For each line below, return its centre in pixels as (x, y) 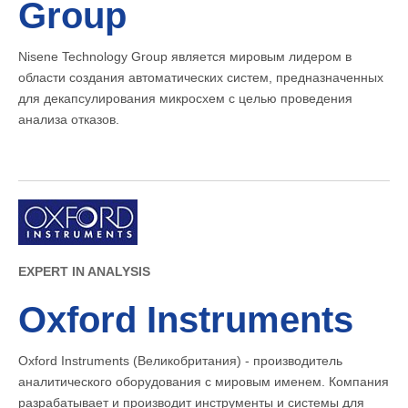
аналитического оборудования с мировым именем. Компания (204, 382)
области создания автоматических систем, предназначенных (201, 78)
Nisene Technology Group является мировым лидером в (185, 57)
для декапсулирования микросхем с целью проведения (185, 99)
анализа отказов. (69, 120)
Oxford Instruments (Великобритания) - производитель (180, 361)
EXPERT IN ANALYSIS (84, 272)
